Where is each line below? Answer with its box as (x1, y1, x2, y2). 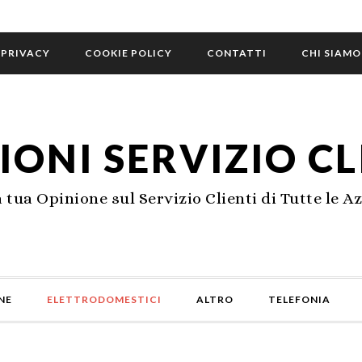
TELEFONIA (268, 293, 330, 305)
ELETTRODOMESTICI (47, 293, 162, 305)
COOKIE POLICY (85, 47, 172, 59)
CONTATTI (207, 47, 267, 59)
